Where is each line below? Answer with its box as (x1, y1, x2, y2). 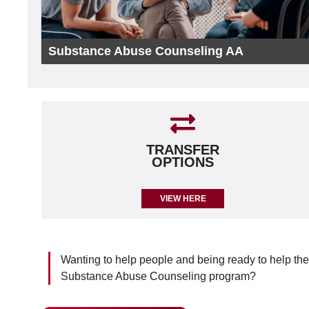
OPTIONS (152, 154, 215, 170)
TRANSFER (146, 142, 220, 157)
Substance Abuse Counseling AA (48, 44, 243, 58)
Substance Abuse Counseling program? (61, 270, 256, 282)
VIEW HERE (159, 194, 206, 203)
